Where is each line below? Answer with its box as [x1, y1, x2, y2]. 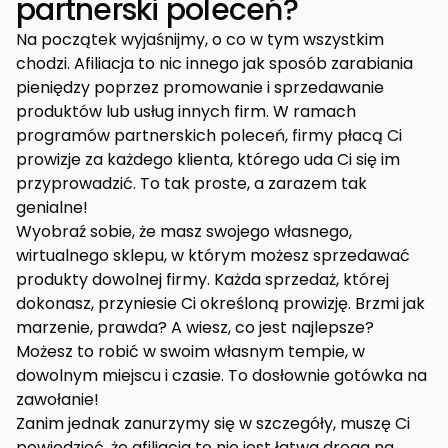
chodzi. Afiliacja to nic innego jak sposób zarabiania [16, 52, 413, 75]
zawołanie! [16, 388, 99, 411]
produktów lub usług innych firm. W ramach [16, 100, 356, 123]
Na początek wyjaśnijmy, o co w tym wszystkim [16, 28, 384, 51]
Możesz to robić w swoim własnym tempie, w [16, 340, 365, 363]
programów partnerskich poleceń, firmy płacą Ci [16, 124, 402, 147]
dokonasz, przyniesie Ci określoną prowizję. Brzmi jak [16, 292, 425, 315]
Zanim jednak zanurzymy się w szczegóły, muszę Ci [16, 412, 410, 435]
